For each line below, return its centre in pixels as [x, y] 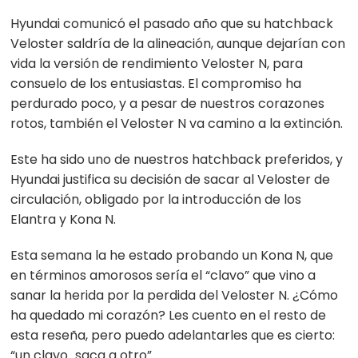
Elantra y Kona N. [64, 220]
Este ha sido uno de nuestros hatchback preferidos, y [177, 160]
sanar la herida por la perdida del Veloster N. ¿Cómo [175, 296]
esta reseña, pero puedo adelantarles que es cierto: [173, 336]
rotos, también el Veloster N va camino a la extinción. [177, 124]
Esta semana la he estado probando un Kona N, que [172, 256]
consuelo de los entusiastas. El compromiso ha [156, 84]
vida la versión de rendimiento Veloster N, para [157, 64]
